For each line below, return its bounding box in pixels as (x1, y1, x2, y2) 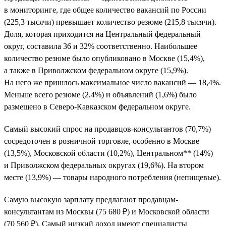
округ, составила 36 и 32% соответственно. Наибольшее (4, 41, 197, 50)
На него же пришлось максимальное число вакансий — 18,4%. (4, 78, 221, 87)
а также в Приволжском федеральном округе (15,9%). (4, 66, 188, 75)
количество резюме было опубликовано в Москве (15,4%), (4, 53, 205, 63)
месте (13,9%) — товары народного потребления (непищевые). (4, 173, 221, 182)
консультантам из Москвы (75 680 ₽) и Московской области (4, 207, 209, 216)
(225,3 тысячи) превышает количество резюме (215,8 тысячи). (4, 17, 216, 26)
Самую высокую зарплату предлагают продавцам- (4, 195, 178, 204)
